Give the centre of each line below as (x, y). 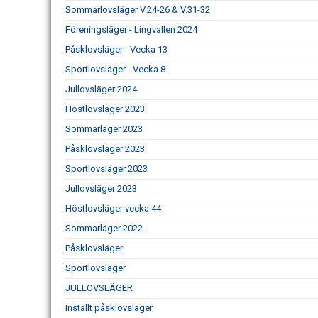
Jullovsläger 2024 (101, 89)
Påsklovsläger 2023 (105, 149)
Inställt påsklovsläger (109, 308)
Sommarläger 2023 (104, 129)
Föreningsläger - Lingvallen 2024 (131, 29)
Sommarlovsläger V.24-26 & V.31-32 (138, 10)
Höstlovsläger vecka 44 (113, 208)
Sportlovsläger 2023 (106, 169)
